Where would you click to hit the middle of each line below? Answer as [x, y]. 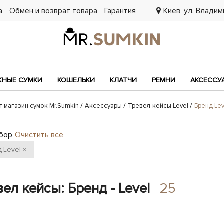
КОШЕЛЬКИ [76, 80]
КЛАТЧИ [123, 80]
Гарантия [120, 11]
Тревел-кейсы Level [158, 106]
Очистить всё [39, 135]
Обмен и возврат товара [53, 11]
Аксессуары [103, 106]
